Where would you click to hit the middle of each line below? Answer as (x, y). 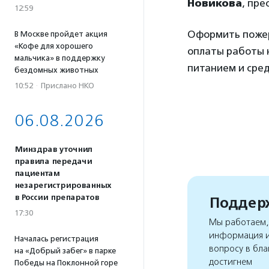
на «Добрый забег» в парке (65, 251)
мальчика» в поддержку (59, 58)
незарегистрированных (63, 186)
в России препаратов (57, 198)
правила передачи (53, 162)
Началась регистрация (56, 239)
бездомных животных (56, 70)
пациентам (37, 174)
